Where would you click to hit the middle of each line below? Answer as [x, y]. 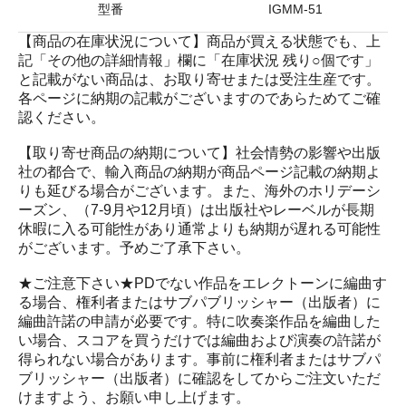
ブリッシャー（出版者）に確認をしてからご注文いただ [199, 378]
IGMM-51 [295, 9]
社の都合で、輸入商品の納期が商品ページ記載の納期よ [199, 171]
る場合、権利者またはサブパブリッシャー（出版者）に [199, 302]
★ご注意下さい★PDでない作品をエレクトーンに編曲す [203, 283]
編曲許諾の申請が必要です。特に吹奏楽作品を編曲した [199, 321]
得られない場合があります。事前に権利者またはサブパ [199, 359]
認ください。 [62, 117]
